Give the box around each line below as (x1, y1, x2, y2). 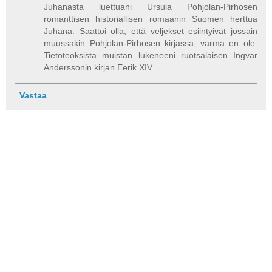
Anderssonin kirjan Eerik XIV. (44, 63, 155, 73)
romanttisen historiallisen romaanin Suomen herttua (44, 14, 257, 24)
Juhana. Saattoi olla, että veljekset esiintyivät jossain (44, 26, 257, 36)
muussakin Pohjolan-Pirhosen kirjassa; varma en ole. (44, 38, 257, 49)
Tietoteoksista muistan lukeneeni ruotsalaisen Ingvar (44, 50, 257, 61)
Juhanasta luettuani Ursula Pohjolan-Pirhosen (44, 2, 257, 12)
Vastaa (19, 90, 47, 100)
